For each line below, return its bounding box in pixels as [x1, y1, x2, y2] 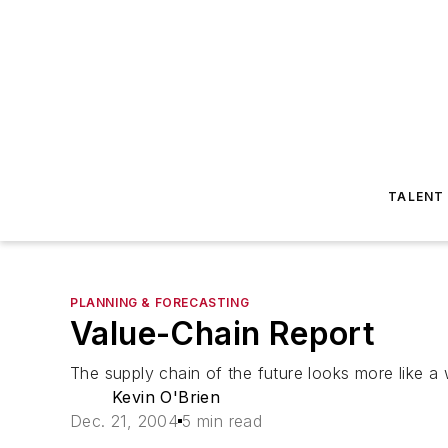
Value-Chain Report [70, 314, 376, 353]
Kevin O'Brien [112, 387, 221, 407]
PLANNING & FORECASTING [70, 295, 250, 310]
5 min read [182, 411, 263, 431]
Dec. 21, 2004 [70, 411, 179, 431]
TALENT [388, 189, 445, 204]
